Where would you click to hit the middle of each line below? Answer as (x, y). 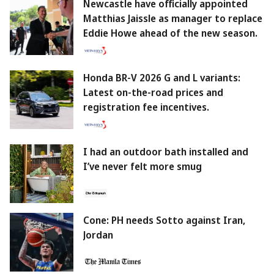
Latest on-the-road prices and (153, 93)
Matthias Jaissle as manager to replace (173, 19)
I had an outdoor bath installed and (166, 152)
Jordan (98, 235)
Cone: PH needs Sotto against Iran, (164, 220)
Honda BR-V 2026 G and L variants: (162, 78)
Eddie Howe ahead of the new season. (170, 33)
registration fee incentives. (146, 107)
